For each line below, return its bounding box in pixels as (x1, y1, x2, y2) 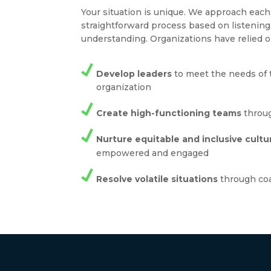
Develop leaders (96, 68, 172, 80)
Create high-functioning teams (96, 108, 242, 119)
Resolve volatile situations (96, 173, 218, 184)
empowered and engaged (96, 147, 209, 158)
